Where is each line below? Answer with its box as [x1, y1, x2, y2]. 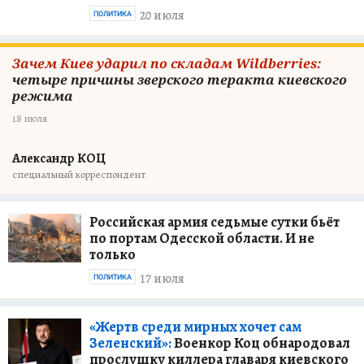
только [89, 245, 136, 264]
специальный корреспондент [12, 167, 145, 181]
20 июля [140, 6, 184, 24]
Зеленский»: [89, 333, 171, 353]
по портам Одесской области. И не [89, 228, 314, 248]
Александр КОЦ [12, 149, 106, 167]
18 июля [12, 111, 47, 125]
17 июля [140, 269, 184, 288]
